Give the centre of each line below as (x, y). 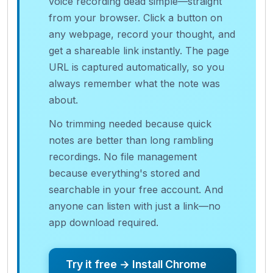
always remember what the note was (134, 83)
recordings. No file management (123, 156)
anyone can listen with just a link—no (135, 206)
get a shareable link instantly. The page (139, 50)
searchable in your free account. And (136, 189)
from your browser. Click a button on (136, 17)
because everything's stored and (124, 173)
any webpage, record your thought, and (142, 34)
